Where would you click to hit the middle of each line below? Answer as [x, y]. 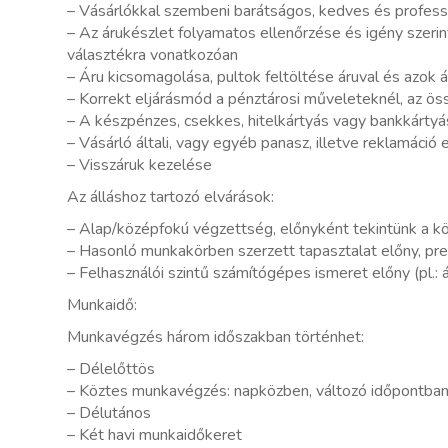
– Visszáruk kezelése [139, 165]
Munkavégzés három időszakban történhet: [215, 337]
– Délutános [109, 413]
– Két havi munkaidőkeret [154, 435]
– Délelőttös [111, 369]
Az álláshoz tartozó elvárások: [170, 197]
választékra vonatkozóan [152, 55]
